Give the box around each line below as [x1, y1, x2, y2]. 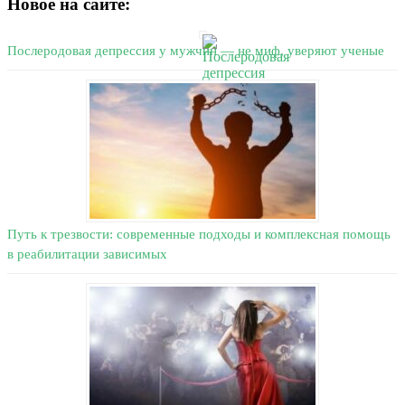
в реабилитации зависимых [7, 247, 167, 262]
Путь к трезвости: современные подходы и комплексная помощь [7, 227, 391, 242]
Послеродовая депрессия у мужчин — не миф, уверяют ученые [7, 43, 384, 59]
